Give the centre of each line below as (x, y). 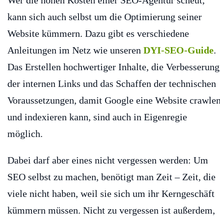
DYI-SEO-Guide (179, 50)
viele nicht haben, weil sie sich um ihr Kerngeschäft (111, 194)
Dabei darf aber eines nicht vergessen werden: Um (108, 160)
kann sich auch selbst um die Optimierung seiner (105, 17)
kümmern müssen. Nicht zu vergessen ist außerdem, (111, 210)
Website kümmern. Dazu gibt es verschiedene (98, 34)
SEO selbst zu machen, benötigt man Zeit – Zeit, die (111, 177)
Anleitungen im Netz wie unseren (75, 50)
